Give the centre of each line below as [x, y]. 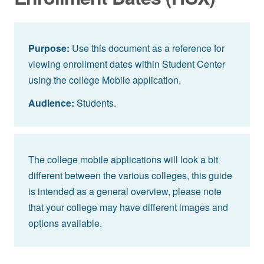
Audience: [51, 103]
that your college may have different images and [128, 207]
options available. [65, 223]
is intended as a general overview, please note [125, 191]
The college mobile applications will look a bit [123, 159]
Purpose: [49, 48]
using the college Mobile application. [105, 80]
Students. [95, 103]
